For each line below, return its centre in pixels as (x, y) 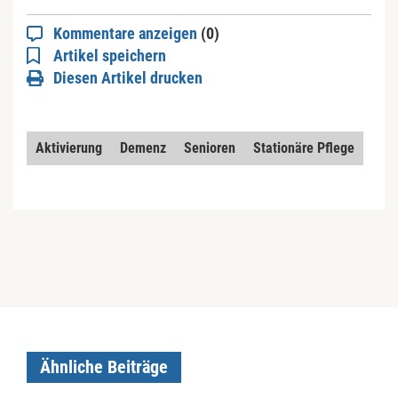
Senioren (210, 148)
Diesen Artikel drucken (128, 78)
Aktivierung (69, 148)
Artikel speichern (110, 56)
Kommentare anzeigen (127, 33)
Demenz (143, 148)
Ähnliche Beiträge (104, 367)
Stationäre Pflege (304, 148)
